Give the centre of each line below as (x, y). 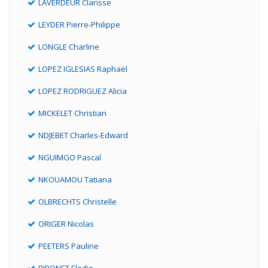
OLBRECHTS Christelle (77, 202)
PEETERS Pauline (68, 246)
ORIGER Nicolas (66, 224)
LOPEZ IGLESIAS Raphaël (83, 69)
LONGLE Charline (69, 47)
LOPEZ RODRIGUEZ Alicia (83, 91)
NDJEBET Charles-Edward (83, 135)
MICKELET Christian (72, 113)
